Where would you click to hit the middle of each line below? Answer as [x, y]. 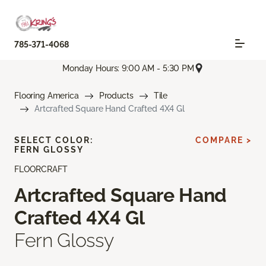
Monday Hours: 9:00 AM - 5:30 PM [128, 68]
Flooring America [47, 96]
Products [116, 96]
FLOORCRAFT [41, 170]
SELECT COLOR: [54, 140]
